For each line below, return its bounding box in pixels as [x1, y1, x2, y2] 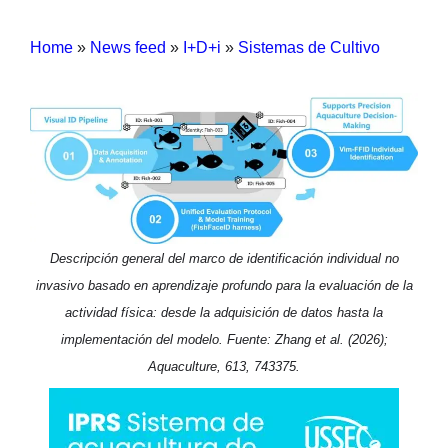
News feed [90, 38, 166, 56]
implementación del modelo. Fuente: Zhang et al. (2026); [60, 331, 388, 347]
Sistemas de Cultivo [238, 38, 380, 56]
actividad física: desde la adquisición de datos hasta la [65, 304, 383, 320]
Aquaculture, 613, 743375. [148, 358, 300, 374]
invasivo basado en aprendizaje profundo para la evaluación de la [35, 277, 413, 293]
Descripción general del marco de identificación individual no [49, 250, 399, 266]
